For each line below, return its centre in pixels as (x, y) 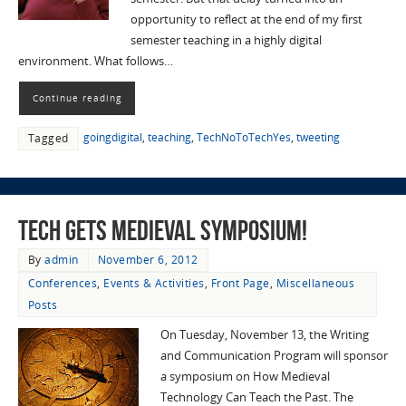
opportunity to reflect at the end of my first (246, 20)
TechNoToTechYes (243, 138)
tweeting (318, 138)
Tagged (48, 139)
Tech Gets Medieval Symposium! (162, 231)
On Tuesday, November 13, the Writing (264, 335)
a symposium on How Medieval (245, 377)
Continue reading (77, 98)
